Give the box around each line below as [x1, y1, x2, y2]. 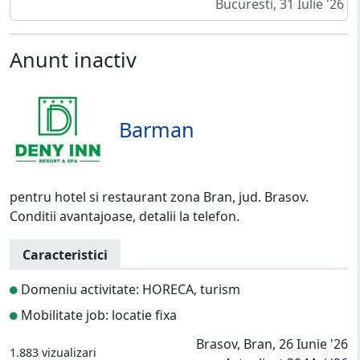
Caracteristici [22, 246, 108, 264]
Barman [119, 116, 194, 144]
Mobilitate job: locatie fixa [18, 306, 177, 325]
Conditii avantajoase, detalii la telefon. [10, 207, 239, 226]
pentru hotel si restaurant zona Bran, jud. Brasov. [10, 188, 309, 207]
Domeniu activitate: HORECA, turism [18, 280, 240, 299]
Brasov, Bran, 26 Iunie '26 [196, 335, 348, 354]
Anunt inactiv [10, 46, 137, 74]
